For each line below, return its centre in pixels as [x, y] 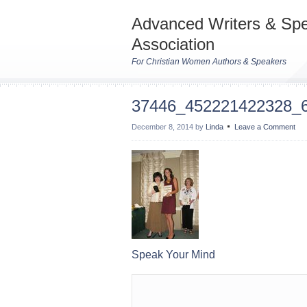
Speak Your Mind [173, 255]
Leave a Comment [265, 127]
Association [173, 44]
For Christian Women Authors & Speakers [209, 62]
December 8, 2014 [162, 127]
